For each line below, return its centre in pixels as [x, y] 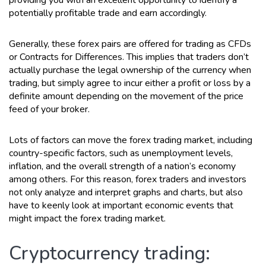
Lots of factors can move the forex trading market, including [131, 140]
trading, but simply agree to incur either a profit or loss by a [130, 83]
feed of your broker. [49, 109]
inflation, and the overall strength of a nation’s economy [122, 166]
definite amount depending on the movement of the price [126, 96]
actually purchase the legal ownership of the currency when [130, 70]
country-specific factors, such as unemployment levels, [121, 153]
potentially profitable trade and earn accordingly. [108, 13]
